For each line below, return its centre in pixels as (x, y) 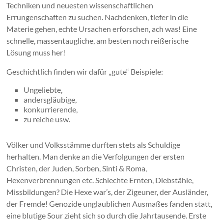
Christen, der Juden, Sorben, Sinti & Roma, (77, 168)
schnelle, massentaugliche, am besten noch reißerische (98, 41)
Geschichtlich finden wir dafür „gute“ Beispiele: (85, 72)
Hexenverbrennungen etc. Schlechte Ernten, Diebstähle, (100, 180)
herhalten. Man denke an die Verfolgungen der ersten (96, 157)
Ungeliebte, (43, 90)
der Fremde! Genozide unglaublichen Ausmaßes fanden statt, (110, 204)
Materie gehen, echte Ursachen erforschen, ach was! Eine (102, 29)
